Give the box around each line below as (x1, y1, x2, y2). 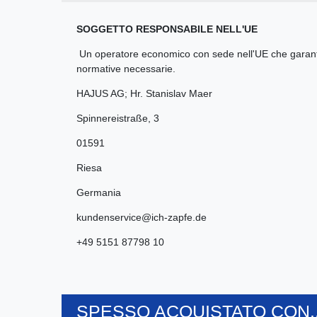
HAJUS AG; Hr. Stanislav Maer (76, 87, 212, 99)
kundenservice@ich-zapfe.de (76, 211, 207, 223)
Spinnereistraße (76, 112, 148, 124)
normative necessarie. (76, 62, 175, 74)
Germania (76, 186, 121, 198)
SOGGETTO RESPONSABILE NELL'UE (76, 23, 258, 35)
